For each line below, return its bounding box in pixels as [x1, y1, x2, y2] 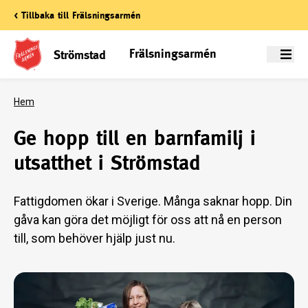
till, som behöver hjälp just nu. [14, 231, 175, 245]
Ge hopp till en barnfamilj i [14, 126, 256, 150]
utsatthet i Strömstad [14, 151, 201, 175]
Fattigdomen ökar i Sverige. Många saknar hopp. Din [14, 194, 292, 208]
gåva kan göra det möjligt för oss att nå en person [14, 212, 282, 227]
